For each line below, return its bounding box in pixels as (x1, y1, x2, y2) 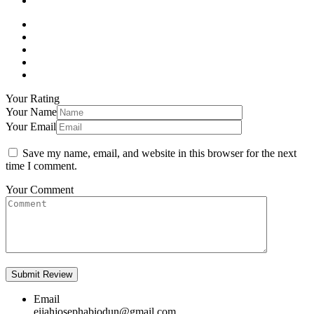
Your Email (6, 120, 56, 132)
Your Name (6, 105, 57, 118)
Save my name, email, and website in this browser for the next (22, 146, 296, 159)
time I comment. (6, 159, 77, 172)
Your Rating (6, 92, 60, 104)
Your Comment (6, 183, 74, 196)
